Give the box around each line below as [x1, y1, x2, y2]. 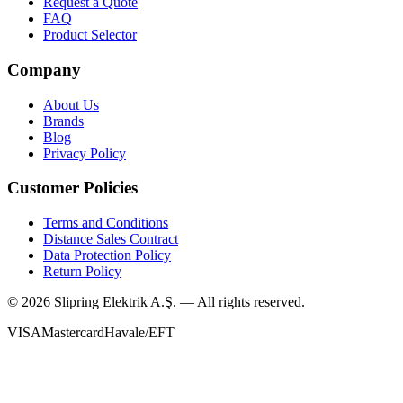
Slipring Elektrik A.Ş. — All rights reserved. [50, 294, 305, 310]
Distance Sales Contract [43, 231, 178, 247]
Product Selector [43, 27, 137, 43]
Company [7, 60, 81, 80]
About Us [43, 96, 99, 112]
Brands [43, 112, 84, 129]
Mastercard [41, 325, 104, 341]
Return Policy [43, 264, 121, 280]
